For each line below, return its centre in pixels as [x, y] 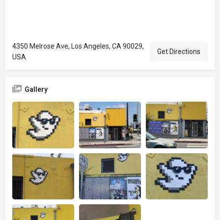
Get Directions [179, 52]
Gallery [36, 89]
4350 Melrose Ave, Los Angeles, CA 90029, [78, 46]
